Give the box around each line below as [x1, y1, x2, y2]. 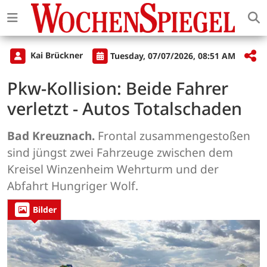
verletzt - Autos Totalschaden [7, 97, 242, 120]
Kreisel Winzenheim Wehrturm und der [7, 161, 219, 178]
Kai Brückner [28, 49, 85, 61]
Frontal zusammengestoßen [95, 128, 250, 144]
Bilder [33, 204, 57, 216]
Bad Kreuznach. [7, 128, 95, 144]
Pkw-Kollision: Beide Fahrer [7, 76, 228, 100]
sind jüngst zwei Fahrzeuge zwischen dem [7, 144, 233, 161]
